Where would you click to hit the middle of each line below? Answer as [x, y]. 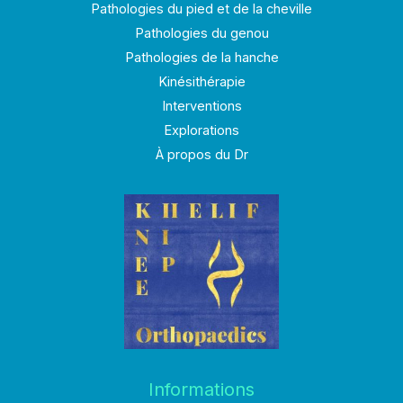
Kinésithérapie [201, 82]
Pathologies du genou [201, 34]
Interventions [201, 107]
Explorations [201, 131]
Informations [201, 390]
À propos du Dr [201, 155]
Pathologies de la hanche [201, 58]
